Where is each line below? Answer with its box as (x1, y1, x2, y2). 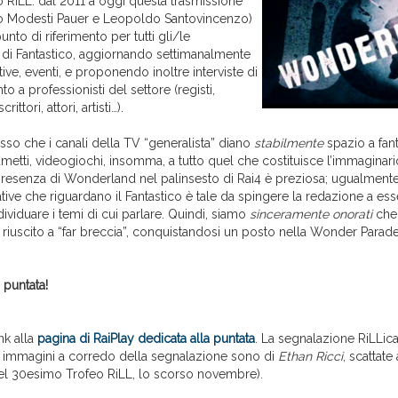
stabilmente (254, 136, 323, 151)
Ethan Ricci (278, 349, 343, 364)
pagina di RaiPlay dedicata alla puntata (37, 331, 255, 346)
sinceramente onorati (250, 207, 372, 222)
